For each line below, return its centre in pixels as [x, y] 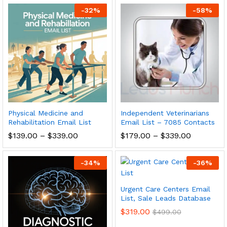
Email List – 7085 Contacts [167, 122]
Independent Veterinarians [165, 113]
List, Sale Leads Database [165, 198]
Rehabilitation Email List [50, 122]
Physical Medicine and [46, 113]
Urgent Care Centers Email [165, 189]
